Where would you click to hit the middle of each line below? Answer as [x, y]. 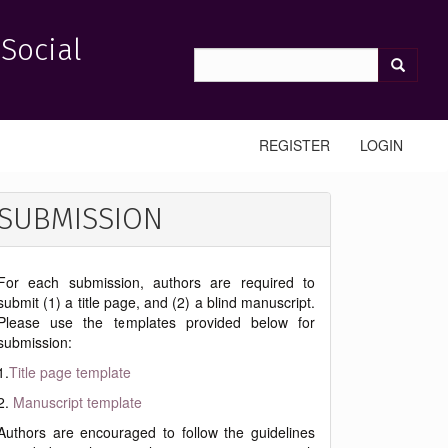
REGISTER [294, 145]
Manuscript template [77, 402]
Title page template [70, 372]
